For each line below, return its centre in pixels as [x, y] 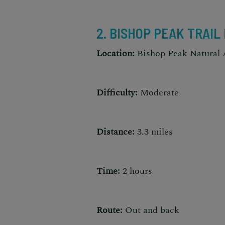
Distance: [116, 132]
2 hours [136, 171]
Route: [109, 210]
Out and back [151, 210]
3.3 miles [154, 132]
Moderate [158, 92]
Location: [116, 53]
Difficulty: [117, 92]
